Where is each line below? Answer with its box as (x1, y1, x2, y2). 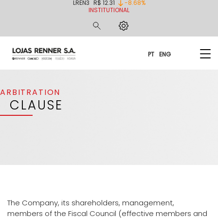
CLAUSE (10, 96, 63, 114)
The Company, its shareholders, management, (7, 197, 174, 208)
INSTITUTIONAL (89, 6, 129, 14)
